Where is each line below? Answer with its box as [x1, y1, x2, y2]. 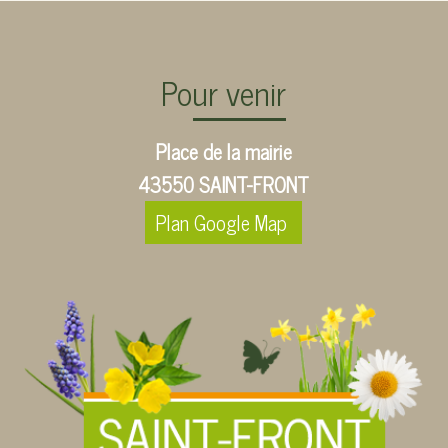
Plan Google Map [155, 206, 293, 240]
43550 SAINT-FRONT [138, 168, 310, 202]
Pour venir [161, 66, 287, 119]
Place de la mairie [155, 135, 293, 169]
